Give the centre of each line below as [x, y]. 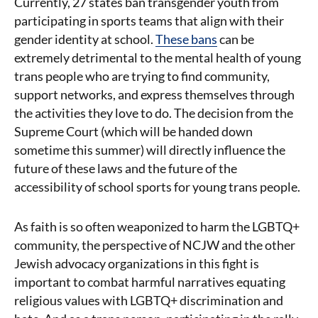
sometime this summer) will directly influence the [150, 150]
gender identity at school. [85, 39]
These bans [186, 39]
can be [236, 39]
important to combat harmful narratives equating [150, 282]
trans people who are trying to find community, [142, 76]
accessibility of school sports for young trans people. [158, 187]
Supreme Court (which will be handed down [133, 131]
